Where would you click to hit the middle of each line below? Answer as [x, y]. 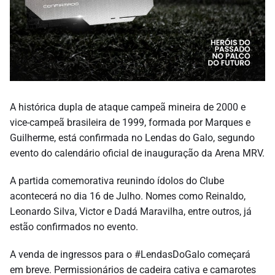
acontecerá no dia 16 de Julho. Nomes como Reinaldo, [128, 196]
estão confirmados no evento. [74, 227]
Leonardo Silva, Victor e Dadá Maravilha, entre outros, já [131, 211]
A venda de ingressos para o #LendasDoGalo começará [130, 254]
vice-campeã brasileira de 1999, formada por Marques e [130, 122]
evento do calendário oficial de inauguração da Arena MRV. [137, 153]
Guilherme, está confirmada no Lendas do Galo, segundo [132, 137]
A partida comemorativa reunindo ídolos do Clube [117, 180]
